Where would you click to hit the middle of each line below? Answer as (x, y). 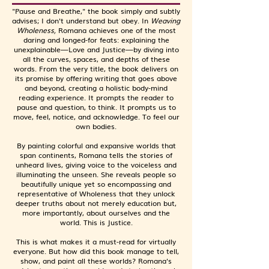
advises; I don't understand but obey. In (81, 20)
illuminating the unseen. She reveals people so (96, 174)
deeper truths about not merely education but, (96, 203)
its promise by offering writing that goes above (96, 78)
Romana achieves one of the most (117, 30)
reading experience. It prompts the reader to (96, 97)
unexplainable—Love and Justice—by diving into (96, 49)
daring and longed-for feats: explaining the (96, 40)
